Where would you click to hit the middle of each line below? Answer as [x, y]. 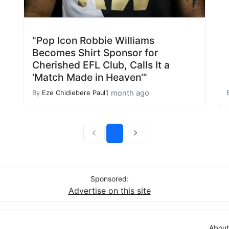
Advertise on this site [109, 190]
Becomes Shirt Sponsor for [95, 52]
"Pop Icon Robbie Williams [93, 40]
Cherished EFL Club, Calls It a [101, 65]
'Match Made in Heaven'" [90, 77]
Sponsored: [109, 178]
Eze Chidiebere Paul [74, 93]
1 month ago [127, 93]
